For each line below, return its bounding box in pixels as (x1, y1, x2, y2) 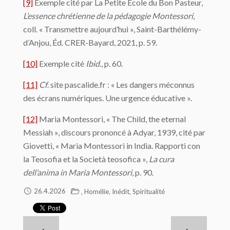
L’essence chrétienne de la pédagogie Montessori (23, 11, 193, 21)
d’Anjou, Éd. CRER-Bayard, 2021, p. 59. (23, 37, 157, 47)
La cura (149, 154, 174, 164)
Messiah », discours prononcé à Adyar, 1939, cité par (23, 127, 205, 137)
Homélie (84, 187, 109, 196)
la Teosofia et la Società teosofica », (23, 154, 149, 164)
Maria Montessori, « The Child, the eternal (37, 114, 186, 124)
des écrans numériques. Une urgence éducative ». (23, 93, 192, 103)
